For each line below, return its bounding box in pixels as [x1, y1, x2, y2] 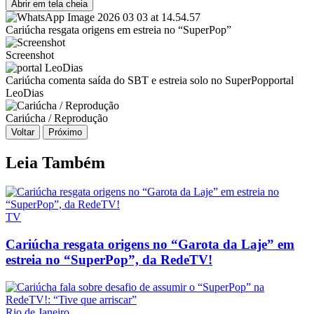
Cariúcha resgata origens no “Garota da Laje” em [6, 237, 294, 252]
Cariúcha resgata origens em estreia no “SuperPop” [6, 23, 231, 36]
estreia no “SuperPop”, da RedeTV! [6, 252, 212, 268]
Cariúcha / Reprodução [6, 111, 108, 124]
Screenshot [6, 48, 54, 61]
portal [268, 74, 294, 86]
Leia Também [6, 153, 105, 172]
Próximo [48, 126, 82, 137]
